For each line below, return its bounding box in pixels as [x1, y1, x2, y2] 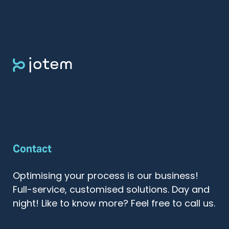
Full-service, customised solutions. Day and [13, 186, 210, 196]
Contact [13, 142, 52, 156]
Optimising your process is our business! [13, 172, 198, 182]
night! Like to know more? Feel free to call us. [13, 199, 215, 210]
